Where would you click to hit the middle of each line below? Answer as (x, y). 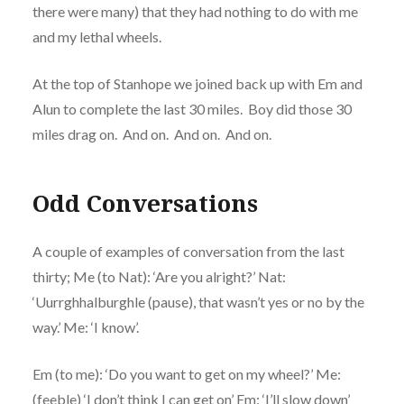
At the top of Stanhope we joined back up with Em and (197, 83)
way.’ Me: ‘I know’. (85, 326)
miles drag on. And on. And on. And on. (151, 133)
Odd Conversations (145, 203)
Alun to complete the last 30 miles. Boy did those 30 (192, 108)
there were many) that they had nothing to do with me (195, 11)
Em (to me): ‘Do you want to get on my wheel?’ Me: (186, 373)
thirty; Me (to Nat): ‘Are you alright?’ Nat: (159, 276)
